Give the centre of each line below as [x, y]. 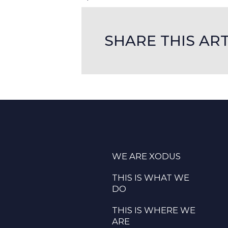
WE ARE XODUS [146, 156]
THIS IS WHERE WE [154, 210]
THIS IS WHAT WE [151, 178]
